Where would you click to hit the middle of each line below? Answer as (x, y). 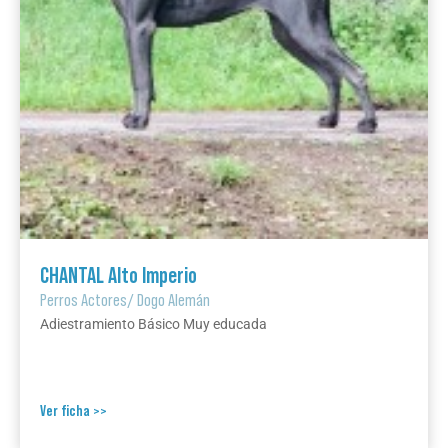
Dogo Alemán (173, 300)
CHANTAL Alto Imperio (118, 275)
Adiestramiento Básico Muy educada (153, 324)
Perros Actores (83, 300)
